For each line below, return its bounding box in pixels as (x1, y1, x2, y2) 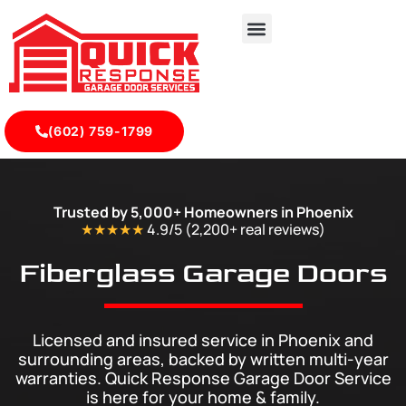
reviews (268, 219, 319, 240)
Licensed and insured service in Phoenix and (33, 329, 373, 352)
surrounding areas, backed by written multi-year (17, 348, 389, 371)
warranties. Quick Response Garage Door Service (14, 367, 391, 390)
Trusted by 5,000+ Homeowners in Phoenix (53, 202, 353, 223)
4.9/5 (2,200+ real (147, 219, 268, 240)
